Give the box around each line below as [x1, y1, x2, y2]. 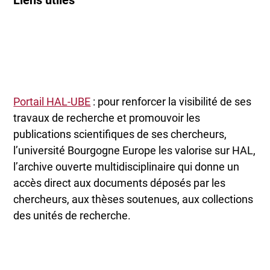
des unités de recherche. [13, 209, 131, 222]
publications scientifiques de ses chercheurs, [13, 127, 227, 140]
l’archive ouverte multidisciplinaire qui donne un [13, 160, 240, 173]
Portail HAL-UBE [13, 95, 91, 108]
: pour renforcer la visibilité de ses [90, 95, 252, 108]
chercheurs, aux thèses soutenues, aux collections [13, 192, 254, 206]
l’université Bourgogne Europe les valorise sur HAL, [13, 143, 256, 157]
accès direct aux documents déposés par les [13, 176, 226, 189]
